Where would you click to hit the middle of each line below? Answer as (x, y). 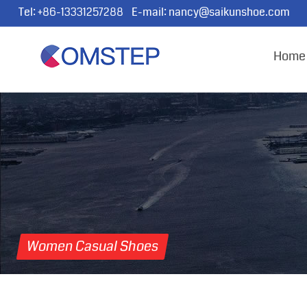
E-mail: (146, 12)
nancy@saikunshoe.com (229, 12)
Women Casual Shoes (93, 246)
